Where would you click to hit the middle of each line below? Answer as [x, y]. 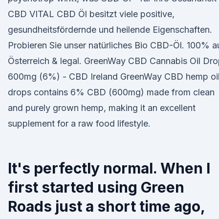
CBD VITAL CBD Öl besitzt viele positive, [91, 14]
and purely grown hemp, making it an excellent [102, 108]
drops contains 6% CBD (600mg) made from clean [111, 92]
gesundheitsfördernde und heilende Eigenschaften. [110, 30]
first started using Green [96, 187]
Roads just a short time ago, [106, 206]
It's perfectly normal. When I [109, 168]
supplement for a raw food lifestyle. [79, 123]
